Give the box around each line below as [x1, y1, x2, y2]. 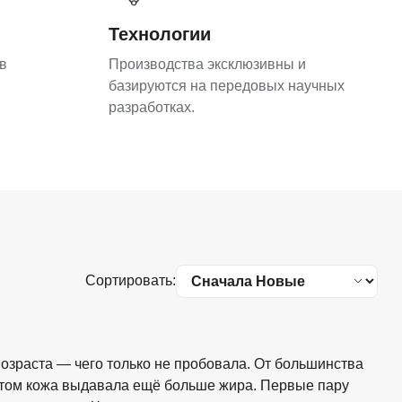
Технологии [109, 24, 211, 45]
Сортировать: [85, 273, 176, 289]
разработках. [109, 100, 195, 116]
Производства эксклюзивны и [109, 57, 306, 73]
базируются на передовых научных [109, 78, 345, 94]
